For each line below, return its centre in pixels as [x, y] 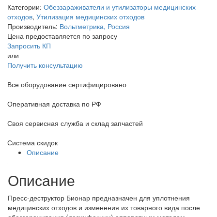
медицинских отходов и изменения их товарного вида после [104, 207]
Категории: [25, 7]
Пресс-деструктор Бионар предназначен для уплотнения [99, 198]
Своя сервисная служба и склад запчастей [75, 123]
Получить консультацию [45, 65]
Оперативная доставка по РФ [54, 104]
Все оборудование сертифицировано [67, 84]
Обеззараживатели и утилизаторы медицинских [120, 7]
